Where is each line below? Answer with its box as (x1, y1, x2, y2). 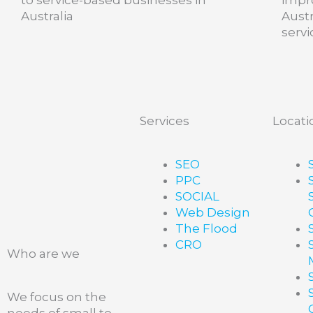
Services (139, 114, 189, 129)
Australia (21, 8, 73, 23)
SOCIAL (175, 189, 219, 204)
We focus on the (7, 290, 106, 305)
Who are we (7, 247, 80, 261)
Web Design (175, 205, 250, 220)
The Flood (175, 221, 238, 236)
